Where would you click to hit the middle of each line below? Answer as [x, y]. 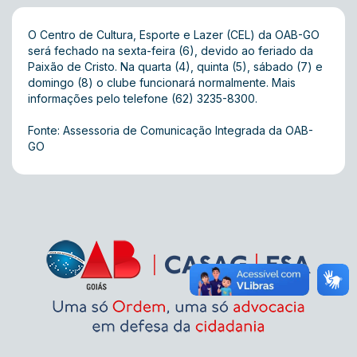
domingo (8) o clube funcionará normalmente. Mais [162, 82]
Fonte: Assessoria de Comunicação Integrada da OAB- [171, 130]
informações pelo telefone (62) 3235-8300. [143, 98]
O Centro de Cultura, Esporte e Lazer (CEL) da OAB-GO [174, 35]
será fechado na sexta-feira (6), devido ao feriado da [171, 51]
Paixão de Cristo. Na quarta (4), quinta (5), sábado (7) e [175, 67]
